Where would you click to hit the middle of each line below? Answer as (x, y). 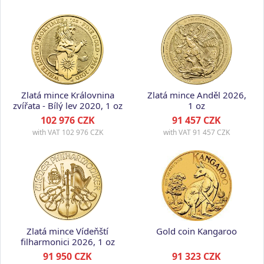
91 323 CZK (197, 256)
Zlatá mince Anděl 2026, (197, 95)
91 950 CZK (67, 256)
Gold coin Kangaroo (197, 231)
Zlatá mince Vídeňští (67, 231)
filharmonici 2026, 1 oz (67, 242)
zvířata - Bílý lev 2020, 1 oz (67, 105)
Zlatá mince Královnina (67, 95)
